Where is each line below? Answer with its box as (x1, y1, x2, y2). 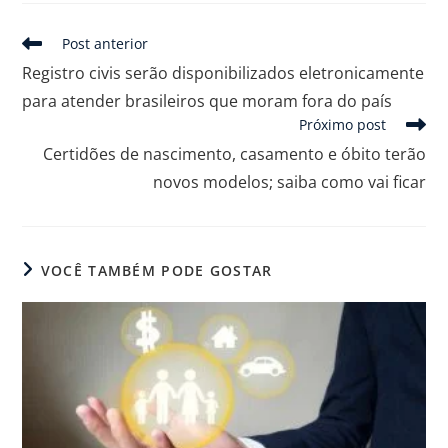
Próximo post (298, 114, 386, 134)
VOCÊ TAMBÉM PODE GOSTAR (40, 260, 273, 280)
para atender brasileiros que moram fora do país (22, 89, 393, 112)
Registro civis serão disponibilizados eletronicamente (22, 61, 425, 84)
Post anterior (62, 33, 149, 53)
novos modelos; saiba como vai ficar (152, 170, 426, 193)
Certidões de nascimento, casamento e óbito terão (42, 142, 426, 165)
